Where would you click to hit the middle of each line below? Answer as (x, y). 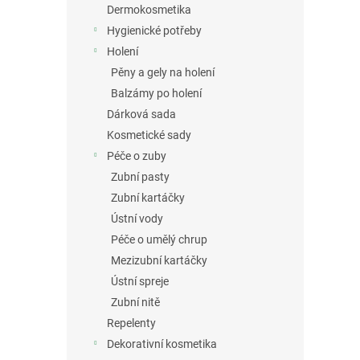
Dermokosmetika (149, 10)
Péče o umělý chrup (159, 240)
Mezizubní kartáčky (159, 261)
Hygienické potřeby (154, 31)
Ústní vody (137, 219)
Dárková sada (141, 115)
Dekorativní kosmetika (162, 344)
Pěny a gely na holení (163, 73)
